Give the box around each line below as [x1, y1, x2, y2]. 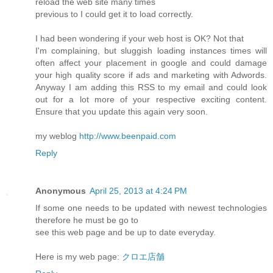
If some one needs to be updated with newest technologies [35, 203, 267, 213]
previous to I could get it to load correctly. [35, 9, 193, 19]
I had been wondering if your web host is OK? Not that [35, 34, 244, 44]
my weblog [35, 131, 79, 141]
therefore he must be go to [35, 215, 138, 225]
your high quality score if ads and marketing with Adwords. [35, 70, 267, 80]
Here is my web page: [35, 252, 122, 262]
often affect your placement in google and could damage [35, 58, 267, 68]
